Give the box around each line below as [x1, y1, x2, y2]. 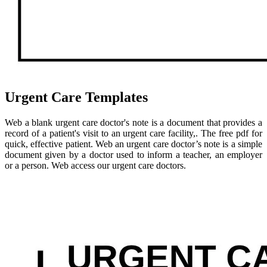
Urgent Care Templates [5, 89, 148, 105]
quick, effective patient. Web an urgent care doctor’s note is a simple [5, 139, 262, 150]
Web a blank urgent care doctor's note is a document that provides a [5, 117, 262, 128]
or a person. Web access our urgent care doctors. [5, 160, 186, 171]
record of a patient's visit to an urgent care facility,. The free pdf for [5, 128, 262, 139]
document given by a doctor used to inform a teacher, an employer [5, 150, 262, 160]
